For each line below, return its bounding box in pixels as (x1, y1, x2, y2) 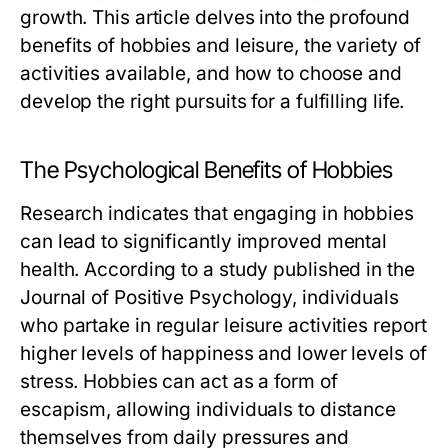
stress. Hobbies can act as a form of (20, 370, 338, 393)
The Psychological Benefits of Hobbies (20, 156, 393, 184)
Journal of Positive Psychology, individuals (20, 286, 399, 309)
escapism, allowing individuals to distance (20, 398, 397, 421)
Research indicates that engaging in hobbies (20, 202, 414, 225)
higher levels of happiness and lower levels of (20, 342, 427, 365)
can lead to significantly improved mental (20, 230, 388, 253)
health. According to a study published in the (20, 258, 415, 281)
